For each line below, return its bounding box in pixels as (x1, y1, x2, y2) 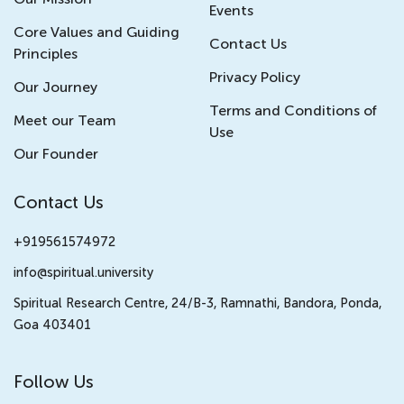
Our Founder (14, 144, 98, 162)
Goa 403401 (14, 316, 91, 333)
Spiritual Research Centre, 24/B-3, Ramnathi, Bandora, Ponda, (14, 294, 381, 311)
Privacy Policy (209, 68, 300, 86)
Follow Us (14, 371, 94, 392)
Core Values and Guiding (14, 23, 179, 41)
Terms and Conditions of (209, 101, 377, 119)
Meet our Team (14, 111, 115, 129)
